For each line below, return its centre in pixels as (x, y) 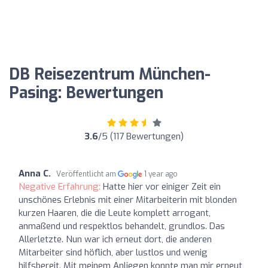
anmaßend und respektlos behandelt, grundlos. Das (122, 226)
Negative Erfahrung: (61, 186)
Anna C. (35, 173)
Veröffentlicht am (87, 174)
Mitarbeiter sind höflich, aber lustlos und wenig (113, 252)
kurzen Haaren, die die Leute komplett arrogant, (115, 213)
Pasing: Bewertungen (86, 93)
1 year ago (161, 174)
